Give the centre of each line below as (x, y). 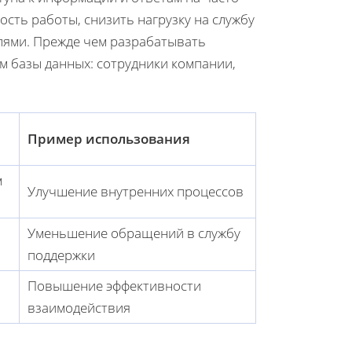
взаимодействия (79, 307)
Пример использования (109, 138)
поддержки (61, 255)
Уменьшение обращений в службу (134, 233)
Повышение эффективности (114, 285)
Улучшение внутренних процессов (136, 191)
